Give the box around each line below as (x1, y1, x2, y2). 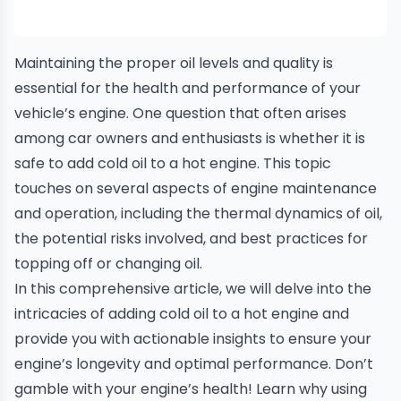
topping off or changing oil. (14, 253, 202, 274)
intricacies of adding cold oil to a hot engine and (14, 303, 349, 324)
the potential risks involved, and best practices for (14, 228, 368, 249)
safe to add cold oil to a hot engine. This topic (14, 153, 331, 174)
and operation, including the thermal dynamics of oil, (14, 203, 382, 224)
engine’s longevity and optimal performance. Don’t (14, 354, 373, 374)
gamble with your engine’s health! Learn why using (14, 379, 367, 399)
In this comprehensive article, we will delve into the (14, 278, 371, 299)
